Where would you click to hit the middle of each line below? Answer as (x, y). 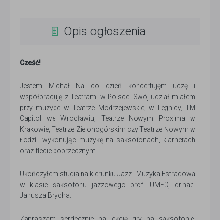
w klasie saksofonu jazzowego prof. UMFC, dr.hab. (108, 184)
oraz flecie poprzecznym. (59, 151)
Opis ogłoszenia (105, 31)
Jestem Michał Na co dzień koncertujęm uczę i (108, 86)
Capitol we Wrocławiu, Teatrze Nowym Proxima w (108, 118)
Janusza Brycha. (46, 195)
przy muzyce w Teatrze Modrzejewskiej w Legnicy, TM (108, 107)
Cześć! (30, 63)
